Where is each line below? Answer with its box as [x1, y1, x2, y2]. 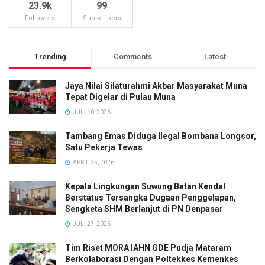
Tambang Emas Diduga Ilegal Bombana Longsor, [65, 131, 256, 141]
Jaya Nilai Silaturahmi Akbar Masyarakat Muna [65, 80, 247, 91]
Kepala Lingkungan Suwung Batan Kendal [65, 181, 225, 191]
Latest [203, 51, 226, 61]
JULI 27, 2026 [72, 220, 111, 227]
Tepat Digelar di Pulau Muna [65, 92, 176, 102]
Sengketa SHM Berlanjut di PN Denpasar [65, 203, 223, 214]
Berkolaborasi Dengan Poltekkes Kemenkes [65, 254, 238, 264]
